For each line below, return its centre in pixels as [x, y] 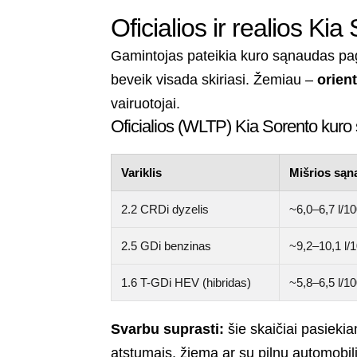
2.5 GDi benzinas [167, 246]
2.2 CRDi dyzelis [165, 210]
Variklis [142, 173]
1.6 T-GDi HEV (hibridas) [186, 283]
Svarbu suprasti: [168, 330]
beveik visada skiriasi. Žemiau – [214, 80]
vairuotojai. [146, 104]
